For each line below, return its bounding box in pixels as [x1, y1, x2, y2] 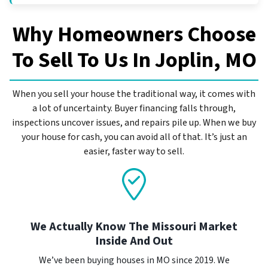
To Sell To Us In [11, 44, 151, 75]
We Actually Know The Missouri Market [31, 218, 237, 235]
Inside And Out [95, 232, 173, 249]
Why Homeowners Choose [12, 19, 256, 50]
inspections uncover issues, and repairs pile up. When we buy [12, 116, 256, 130]
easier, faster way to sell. [84, 145, 184, 159]
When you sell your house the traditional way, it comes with [13, 87, 255, 101]
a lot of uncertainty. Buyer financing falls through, [32, 102, 236, 115]
